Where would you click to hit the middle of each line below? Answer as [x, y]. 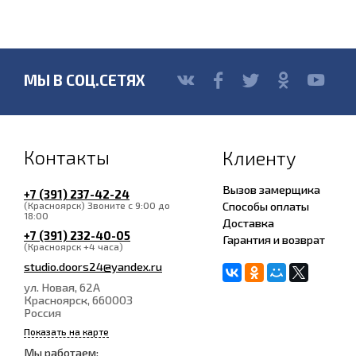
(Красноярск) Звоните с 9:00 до [97, 205]
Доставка [248, 222]
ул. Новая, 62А [62, 287]
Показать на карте [66, 331]
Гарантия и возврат [274, 239]
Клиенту [259, 158]
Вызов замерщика [271, 189]
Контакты [67, 157]
